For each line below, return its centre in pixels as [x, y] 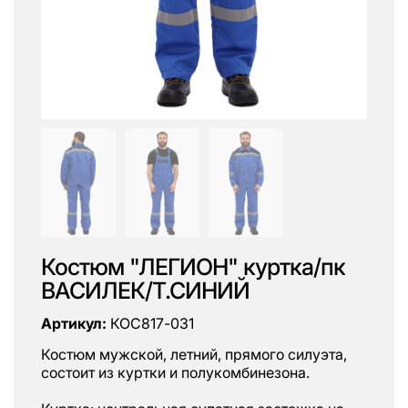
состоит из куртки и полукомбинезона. [175, 372]
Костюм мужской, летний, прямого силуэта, [194, 354]
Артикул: [74, 324]
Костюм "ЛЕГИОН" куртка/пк [193, 266]
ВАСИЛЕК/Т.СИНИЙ [145, 290]
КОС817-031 [150, 324]
